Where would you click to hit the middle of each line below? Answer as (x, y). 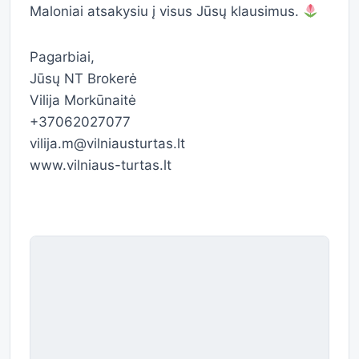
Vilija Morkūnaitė (83, 100)
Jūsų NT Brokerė (83, 79)
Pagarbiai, (62, 57)
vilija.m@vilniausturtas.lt (107, 143)
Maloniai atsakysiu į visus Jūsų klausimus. (166, 11)
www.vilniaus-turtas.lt (101, 165)
